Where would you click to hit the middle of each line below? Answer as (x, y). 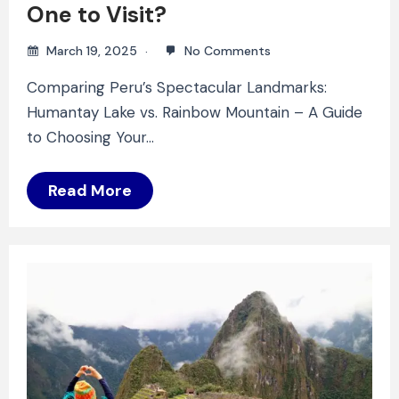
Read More (90, 190)
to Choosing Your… (90, 137)
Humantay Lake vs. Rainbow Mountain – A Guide (195, 112)
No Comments (226, 50)
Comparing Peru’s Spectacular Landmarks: (177, 87)
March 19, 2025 (92, 50)
